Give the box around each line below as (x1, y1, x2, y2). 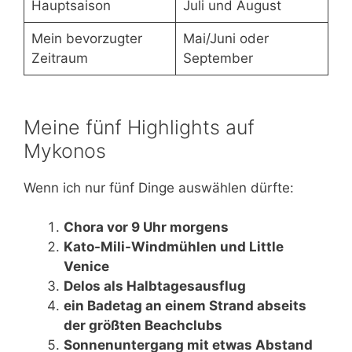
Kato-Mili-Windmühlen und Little (64, 239, 284, 255)
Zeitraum (31, 49, 88, 66)
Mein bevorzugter (31, 30, 142, 46)
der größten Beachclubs (64, 317, 222, 334)
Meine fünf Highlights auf (24, 115, 255, 139)
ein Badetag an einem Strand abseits (64, 298, 306, 314)
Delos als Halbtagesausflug (64, 278, 246, 295)
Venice (64, 258, 109, 275)
